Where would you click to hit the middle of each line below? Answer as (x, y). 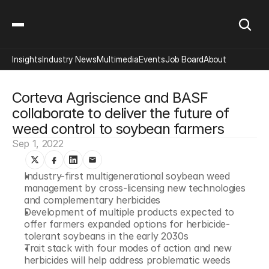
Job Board (184, 59)
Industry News (69, 59)
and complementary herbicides (92, 200)
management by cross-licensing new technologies (135, 188)
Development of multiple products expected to (129, 212)
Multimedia (118, 59)
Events (152, 59)
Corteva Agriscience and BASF (110, 98)
